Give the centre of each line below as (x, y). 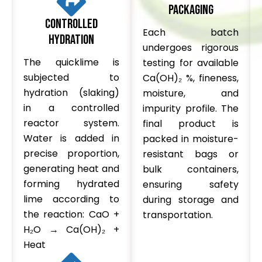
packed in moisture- (191, 139)
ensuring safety (191, 185)
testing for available (191, 63)
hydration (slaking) (71, 93)
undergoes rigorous (191, 48)
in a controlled (71, 108)
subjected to (71, 77)
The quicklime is (71, 62)
